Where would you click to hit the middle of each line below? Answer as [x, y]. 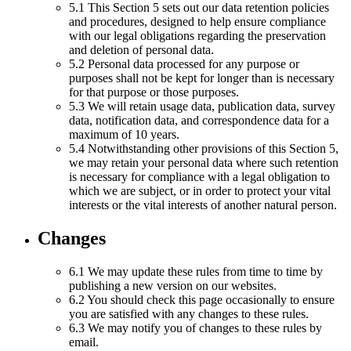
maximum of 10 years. [124, 134]
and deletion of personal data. [141, 49]
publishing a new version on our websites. [173, 285]
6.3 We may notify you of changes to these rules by [195, 327]
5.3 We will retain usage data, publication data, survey [202, 106]
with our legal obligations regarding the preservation [197, 35]
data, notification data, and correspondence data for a [199, 120]
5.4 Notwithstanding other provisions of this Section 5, [204, 148]
